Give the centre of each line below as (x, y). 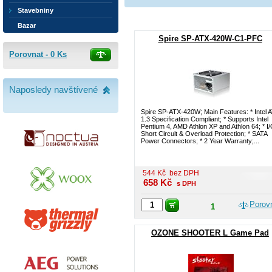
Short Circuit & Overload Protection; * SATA (204, 134)
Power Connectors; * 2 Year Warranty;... (200, 141)
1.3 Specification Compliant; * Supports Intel (205, 119)
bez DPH (184, 173)
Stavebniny (36, 10)
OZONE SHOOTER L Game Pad (210, 233)
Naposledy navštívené (53, 90)
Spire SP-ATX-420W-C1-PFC (210, 39)
